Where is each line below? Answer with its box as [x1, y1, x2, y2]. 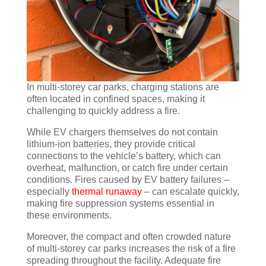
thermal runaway [71, 186, 142, 197]
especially [26, 186, 72, 197]
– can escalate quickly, [144, 186, 239, 197]
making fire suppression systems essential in [26, 198, 214, 208]
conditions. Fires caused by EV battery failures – [26, 174, 229, 185]
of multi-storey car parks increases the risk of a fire [26, 243, 236, 254]
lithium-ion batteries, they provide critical [26, 138, 195, 149]
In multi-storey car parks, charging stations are [26, 81, 219, 92]
